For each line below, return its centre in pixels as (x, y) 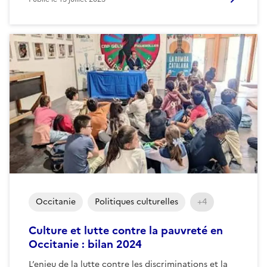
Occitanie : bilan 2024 (85, 244)
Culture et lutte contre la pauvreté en (126, 230)
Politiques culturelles (136, 201)
